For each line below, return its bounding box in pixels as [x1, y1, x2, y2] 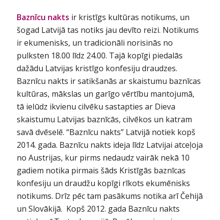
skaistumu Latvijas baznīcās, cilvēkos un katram [16, 113, 192, 125]
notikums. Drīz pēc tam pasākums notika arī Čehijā [16, 190, 203, 201]
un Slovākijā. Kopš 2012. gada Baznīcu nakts [16, 203, 180, 214]
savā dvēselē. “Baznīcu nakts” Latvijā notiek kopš [16, 126, 195, 137]
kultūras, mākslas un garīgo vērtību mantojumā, [16, 88, 194, 99]
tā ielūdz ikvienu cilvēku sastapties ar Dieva [16, 101, 175, 112]
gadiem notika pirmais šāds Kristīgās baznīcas [16, 165, 186, 176]
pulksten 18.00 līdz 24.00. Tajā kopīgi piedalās [16, 50, 183, 61]
